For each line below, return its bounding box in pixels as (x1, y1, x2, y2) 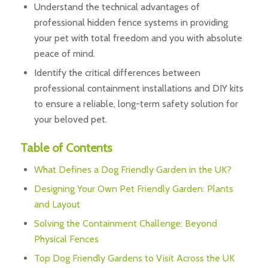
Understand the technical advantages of (33, 1, 200, 13)
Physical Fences (33, 233, 99, 245)
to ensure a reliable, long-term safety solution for (33, 98, 238, 110)
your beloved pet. (33, 114, 107, 126)
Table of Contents (20, 141, 112, 156)
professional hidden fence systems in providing (33, 17, 228, 29)
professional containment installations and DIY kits (33, 83, 243, 95)
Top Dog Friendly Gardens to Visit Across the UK (33, 252, 234, 264)
